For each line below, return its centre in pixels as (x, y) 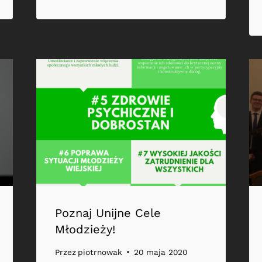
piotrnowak (100, 252)
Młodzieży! (85, 229)
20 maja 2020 (160, 252)
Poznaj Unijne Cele (108, 213)
